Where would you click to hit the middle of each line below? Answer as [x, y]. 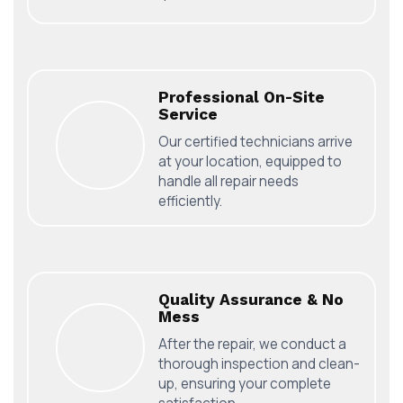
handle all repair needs [228, 181]
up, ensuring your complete [245, 383]
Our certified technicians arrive [255, 141]
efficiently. [190, 201]
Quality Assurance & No [251, 299]
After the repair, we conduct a [252, 344]
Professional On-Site [242, 97]
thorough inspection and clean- [259, 363]
